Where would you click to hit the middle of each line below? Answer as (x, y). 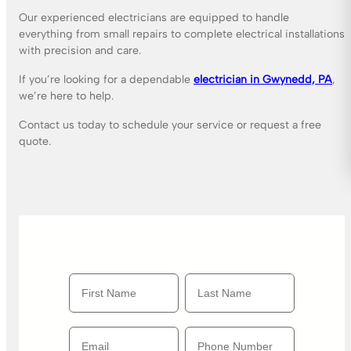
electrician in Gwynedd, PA (263, 80)
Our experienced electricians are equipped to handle (154, 18)
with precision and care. (80, 51)
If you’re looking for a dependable (106, 80)
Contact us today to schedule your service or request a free (170, 125)
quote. (35, 142)
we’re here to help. (66, 96)
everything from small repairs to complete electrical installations (182, 34)
